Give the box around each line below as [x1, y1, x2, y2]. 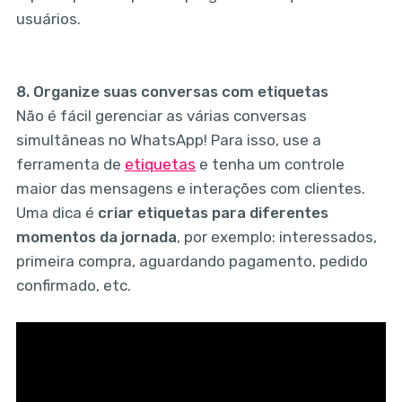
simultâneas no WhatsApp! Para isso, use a [15, 131, 321, 150]
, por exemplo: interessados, [176, 228, 377, 247]
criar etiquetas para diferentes [97, 204, 328, 223]
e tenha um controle [195, 155, 345, 174]
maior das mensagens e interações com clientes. [15, 179, 365, 198]
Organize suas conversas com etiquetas [32, 83, 328, 101]
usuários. [15, 10, 81, 29]
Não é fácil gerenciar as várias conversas [15, 107, 307, 126]
